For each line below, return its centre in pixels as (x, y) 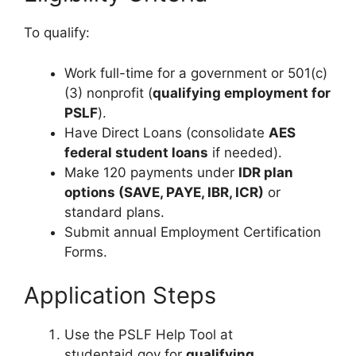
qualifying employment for (242, 93)
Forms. (86, 252)
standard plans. (114, 212)
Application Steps (120, 296)
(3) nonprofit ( (108, 93)
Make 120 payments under (151, 172)
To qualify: (57, 33)
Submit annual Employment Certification (193, 232)
